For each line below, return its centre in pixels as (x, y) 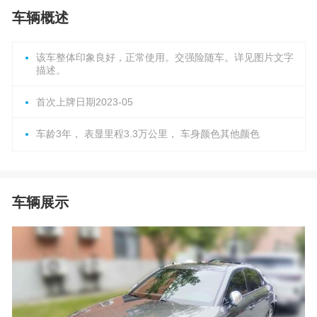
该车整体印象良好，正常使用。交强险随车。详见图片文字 (165, 57)
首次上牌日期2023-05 (84, 102)
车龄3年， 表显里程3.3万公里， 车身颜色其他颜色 (148, 134)
